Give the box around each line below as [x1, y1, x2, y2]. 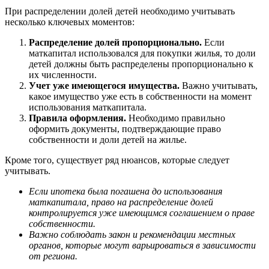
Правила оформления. [29, 113, 126, 124]
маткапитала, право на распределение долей [29, 197, 213, 208]
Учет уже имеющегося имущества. [29, 80, 180, 91]
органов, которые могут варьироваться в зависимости [29, 240, 256, 251]
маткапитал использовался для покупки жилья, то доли [29, 48, 256, 59]
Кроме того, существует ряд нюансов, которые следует [5, 155, 229, 166]
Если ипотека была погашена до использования [29, 186, 222, 197]
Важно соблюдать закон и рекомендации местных [29, 229, 235, 240]
